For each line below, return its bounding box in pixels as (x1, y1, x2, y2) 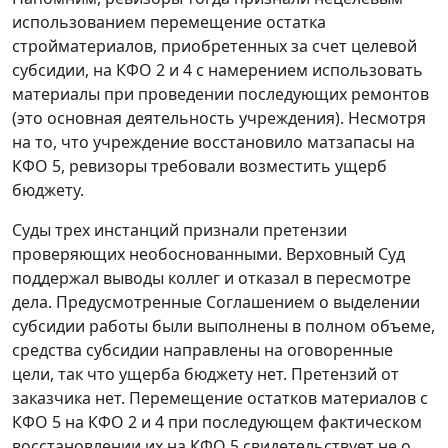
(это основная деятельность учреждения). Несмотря (12, 106, 426, 129)
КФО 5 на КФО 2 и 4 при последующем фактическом (12, 410, 422, 433)
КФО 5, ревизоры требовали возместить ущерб (12, 154, 387, 177)
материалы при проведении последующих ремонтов (12, 82, 429, 105)
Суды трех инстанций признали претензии (12, 218, 347, 241)
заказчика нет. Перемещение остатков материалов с (12, 386, 428, 409)
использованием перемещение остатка (12, 10, 326, 33)
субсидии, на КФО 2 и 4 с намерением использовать (12, 58, 423, 81)
